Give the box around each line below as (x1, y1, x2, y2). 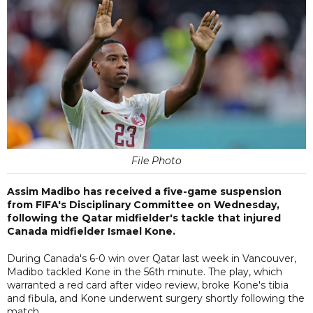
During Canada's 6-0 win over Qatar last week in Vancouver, (7, 252, 296, 265)
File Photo (131, 154, 182, 167)
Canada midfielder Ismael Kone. (7, 224, 175, 238)
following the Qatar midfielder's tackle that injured (7, 211, 281, 224)
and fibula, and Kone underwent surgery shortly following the (7, 291, 305, 305)
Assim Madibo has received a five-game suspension (7, 184, 282, 198)
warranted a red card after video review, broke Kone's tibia (7, 278, 289, 291)
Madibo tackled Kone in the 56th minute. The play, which (7, 265, 282, 278)
